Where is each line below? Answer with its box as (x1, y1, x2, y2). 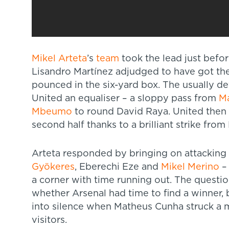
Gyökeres (32, 162, 75, 172)
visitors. (32, 215, 67, 225)
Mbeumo (32, 107, 72, 117)
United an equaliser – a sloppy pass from (32, 94, 219, 103)
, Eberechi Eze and (75, 162, 161, 172)
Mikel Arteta (32, 54, 87, 63)
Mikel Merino (161, 162, 219, 172)
